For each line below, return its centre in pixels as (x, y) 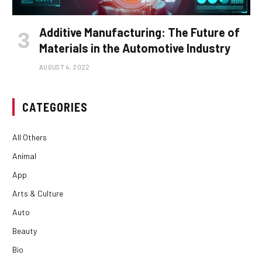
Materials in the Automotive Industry (135, 48)
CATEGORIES (55, 107)
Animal (24, 156)
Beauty (25, 230)
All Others (30, 137)
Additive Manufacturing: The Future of (139, 32)
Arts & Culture (38, 193)
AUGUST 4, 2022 (65, 67)
